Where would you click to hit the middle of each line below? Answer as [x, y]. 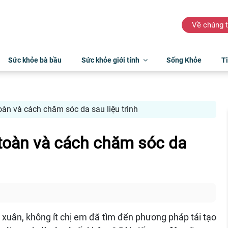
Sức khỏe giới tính [110, 60]
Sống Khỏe [184, 60]
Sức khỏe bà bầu [35, 60]
